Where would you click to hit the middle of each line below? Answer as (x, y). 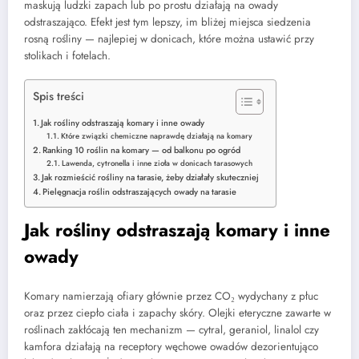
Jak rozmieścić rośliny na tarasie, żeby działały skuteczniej (151, 177)
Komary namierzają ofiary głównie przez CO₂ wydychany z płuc (171, 296)
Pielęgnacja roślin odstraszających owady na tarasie (140, 191)
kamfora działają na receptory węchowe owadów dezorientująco (171, 347)
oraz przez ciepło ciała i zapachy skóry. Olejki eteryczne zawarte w (177, 313)
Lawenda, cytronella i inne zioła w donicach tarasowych (157, 163)
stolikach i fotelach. (67, 55)
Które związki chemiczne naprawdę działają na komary (157, 136)
